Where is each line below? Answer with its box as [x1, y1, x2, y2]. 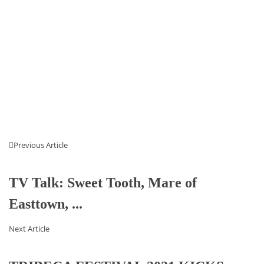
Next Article [9, 223, 49, 235]
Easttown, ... [9, 196, 82, 212]
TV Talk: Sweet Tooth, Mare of [9, 175, 197, 191]
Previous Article [14, 140, 68, 151]
